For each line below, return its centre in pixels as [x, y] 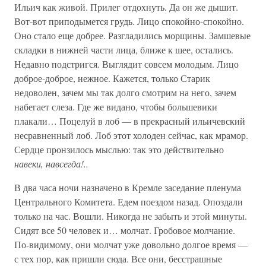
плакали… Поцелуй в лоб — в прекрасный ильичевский [130, 121]
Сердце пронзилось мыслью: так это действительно [119, 149]
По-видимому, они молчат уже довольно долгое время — [131, 244]
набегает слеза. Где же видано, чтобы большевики [116, 107]
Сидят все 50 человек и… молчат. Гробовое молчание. [125, 230]
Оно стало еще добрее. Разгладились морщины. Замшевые [132, 35]
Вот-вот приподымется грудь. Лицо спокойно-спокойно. [129, 21]
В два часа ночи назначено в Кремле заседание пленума [128, 187]
